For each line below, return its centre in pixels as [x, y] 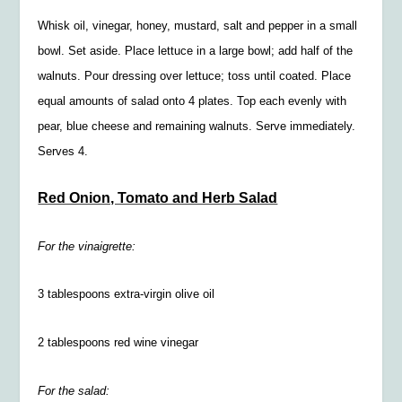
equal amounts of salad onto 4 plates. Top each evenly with [192, 100]
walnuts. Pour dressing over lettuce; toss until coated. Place [195, 75]
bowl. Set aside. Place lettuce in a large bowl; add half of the [196, 50]
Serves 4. [63, 151]
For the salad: [74, 390]
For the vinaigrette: [87, 246]
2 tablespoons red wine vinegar [118, 343]
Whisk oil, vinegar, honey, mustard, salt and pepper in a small [198, 25]
